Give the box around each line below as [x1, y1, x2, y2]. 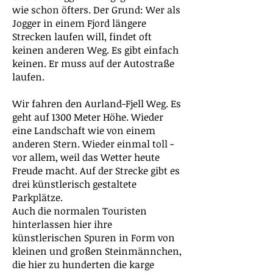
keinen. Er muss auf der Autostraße [12, 57, 174, 70]
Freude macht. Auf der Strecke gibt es [12, 164, 180, 177]
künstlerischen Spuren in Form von [12, 231, 175, 244]
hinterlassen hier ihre [12, 218, 112, 231]
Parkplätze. [12, 191, 63, 204]
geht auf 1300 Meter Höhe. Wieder [12, 110, 163, 124]
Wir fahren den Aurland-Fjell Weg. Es [12, 97, 181, 110]
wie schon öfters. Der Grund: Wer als [12, 3, 180, 16]
